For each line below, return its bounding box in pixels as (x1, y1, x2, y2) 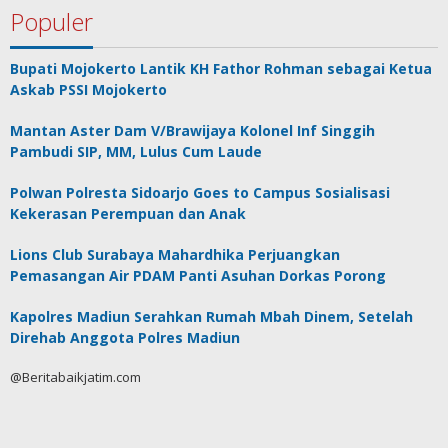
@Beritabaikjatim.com (10, 368, 141, 386)
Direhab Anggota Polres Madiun (10, 328, 240, 347)
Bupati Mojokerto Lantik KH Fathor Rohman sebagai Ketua (10, 59, 432, 78)
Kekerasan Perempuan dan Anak (10, 204, 246, 223)
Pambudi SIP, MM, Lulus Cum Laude (10, 142, 262, 161)
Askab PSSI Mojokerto (10, 80, 167, 99)
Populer (10, 5, 93, 38)
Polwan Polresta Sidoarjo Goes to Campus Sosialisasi (10, 183, 390, 202)
